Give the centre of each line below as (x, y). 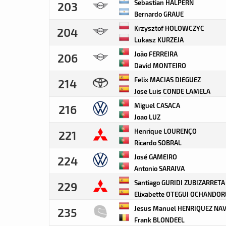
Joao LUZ (147, 117)
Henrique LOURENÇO (165, 131)
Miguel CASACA (156, 105)
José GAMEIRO (155, 157)
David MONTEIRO (159, 65)
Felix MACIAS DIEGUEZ (167, 79)
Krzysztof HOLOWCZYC (168, 28)
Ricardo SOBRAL (157, 143)
